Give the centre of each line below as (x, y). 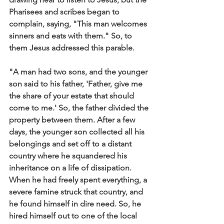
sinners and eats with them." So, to (71, 35)
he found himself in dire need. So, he (76, 203)
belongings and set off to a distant (71, 143)
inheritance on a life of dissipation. (71, 167)
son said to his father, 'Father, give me (77, 83)
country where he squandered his (69, 155)
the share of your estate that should (72, 95)
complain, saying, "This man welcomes (79, 23)
